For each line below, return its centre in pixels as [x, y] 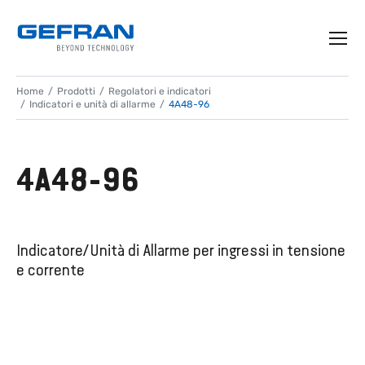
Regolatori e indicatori [160, 91]
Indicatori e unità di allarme [92, 104]
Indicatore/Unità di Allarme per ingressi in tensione [181, 250]
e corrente [51, 270]
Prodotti [76, 91]
